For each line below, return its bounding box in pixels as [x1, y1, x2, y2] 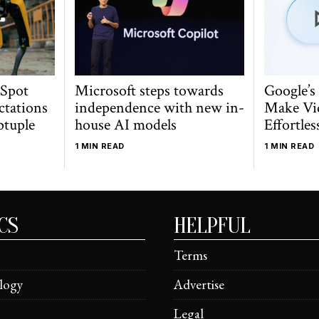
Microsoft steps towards [74, 80, 224, 102]
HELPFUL [174, 212, 250, 239]
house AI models [74, 115, 177, 136]
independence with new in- [74, 98, 244, 119]
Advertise [174, 276, 224, 294]
